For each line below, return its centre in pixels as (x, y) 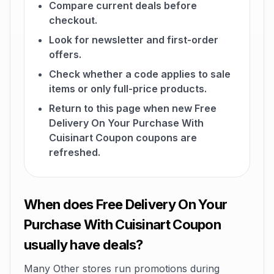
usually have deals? (83, 245)
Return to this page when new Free (133, 108)
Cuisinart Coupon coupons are (123, 138)
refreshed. (75, 152)
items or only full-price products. (128, 89)
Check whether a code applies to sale (140, 74)
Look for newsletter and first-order (134, 40)
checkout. (73, 20)
